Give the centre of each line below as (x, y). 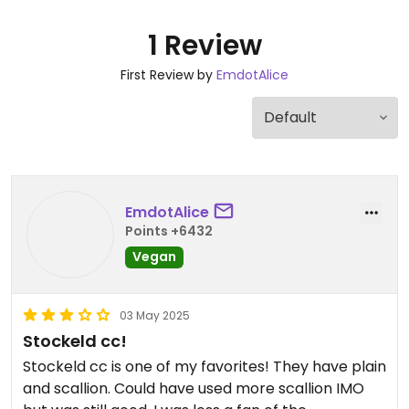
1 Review (204, 46)
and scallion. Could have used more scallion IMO (129, 388)
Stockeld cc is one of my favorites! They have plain (204, 367)
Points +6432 (169, 231)
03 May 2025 (155, 315)
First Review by (168, 75)
